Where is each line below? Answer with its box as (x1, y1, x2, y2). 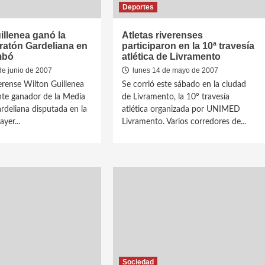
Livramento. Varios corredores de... (122, 118, 247, 126)
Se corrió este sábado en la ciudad (122, 80, 247, 89)
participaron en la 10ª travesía (122, 41, 255, 51)
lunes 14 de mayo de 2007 (131, 66, 219, 75)
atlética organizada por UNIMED (122, 105, 241, 114)
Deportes (122, 3, 154, 11)
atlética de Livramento (122, 51, 221, 62)
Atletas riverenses (122, 30, 203, 40)
